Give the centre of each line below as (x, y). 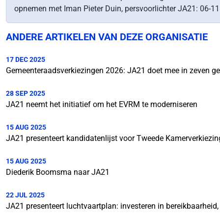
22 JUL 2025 (25, 195)
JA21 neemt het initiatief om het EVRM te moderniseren (102, 104)
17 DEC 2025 (26, 59)
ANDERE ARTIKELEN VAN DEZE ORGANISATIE (107, 37)
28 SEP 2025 (26, 93)
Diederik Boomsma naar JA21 (58, 172)
